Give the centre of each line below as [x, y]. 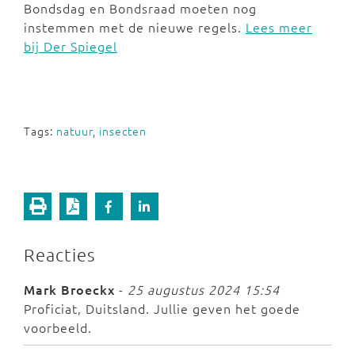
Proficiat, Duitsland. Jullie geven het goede [162, 308]
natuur [74, 131]
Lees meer [279, 27]
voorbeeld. [58, 327]
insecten [123, 131]
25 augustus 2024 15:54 [204, 289]
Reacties [59, 254]
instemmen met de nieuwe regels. [135, 27]
